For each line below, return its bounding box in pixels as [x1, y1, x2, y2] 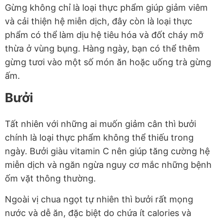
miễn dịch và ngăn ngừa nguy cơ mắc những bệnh [5, 160, 212, 170]
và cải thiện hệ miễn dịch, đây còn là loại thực [5, 16, 192, 27]
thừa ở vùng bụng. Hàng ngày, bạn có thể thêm [5, 43, 200, 54]
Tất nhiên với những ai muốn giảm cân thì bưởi [5, 119, 196, 129]
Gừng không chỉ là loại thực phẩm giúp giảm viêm [5, 2, 208, 13]
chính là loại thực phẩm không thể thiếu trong [5, 132, 194, 143]
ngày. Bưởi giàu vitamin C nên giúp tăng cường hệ [5, 146, 210, 157]
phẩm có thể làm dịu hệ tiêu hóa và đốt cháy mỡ [5, 30, 203, 40]
